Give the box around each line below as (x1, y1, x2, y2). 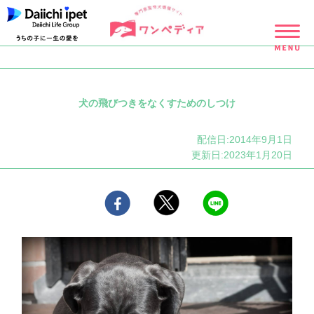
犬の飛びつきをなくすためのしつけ (78, 97, 235, 109)
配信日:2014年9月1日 (196, 134, 292, 145)
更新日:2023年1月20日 (191, 149, 292, 161)
